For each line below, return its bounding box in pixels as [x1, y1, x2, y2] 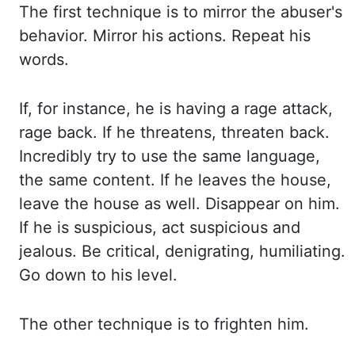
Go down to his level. [19, 265, 177, 284]
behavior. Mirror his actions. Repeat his [19, 26, 311, 45]
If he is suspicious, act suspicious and [19, 218, 300, 237]
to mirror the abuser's [183, 2, 342, 21]
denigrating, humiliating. [165, 242, 345, 261]
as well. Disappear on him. [144, 194, 340, 213]
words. [19, 50, 69, 69]
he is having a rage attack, [136, 99, 333, 118]
